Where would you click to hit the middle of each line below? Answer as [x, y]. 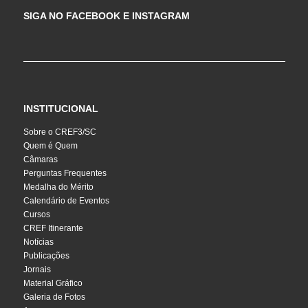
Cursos [36, 214]
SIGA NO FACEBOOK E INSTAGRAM [106, 15]
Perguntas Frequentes [65, 173]
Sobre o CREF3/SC [59, 132]
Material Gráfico [53, 283]
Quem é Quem [50, 145]
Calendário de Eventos [66, 200]
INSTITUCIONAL [60, 108]
